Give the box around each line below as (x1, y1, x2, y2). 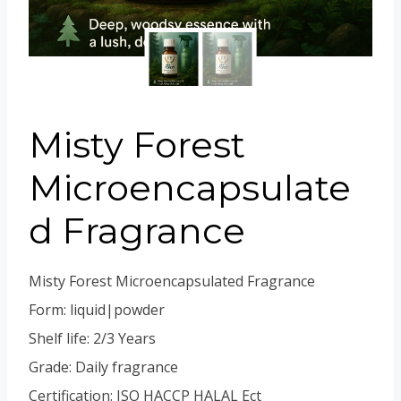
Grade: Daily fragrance (29, 357, 178, 377)
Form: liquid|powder (29, 300, 165, 320)
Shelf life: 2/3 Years (29, 328, 156, 348)
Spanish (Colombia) (212, 29, 327, 45)
